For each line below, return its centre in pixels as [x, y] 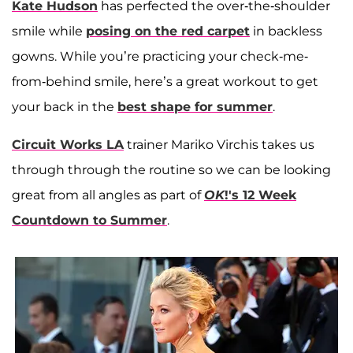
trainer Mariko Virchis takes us [219, 144]
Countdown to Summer [89, 220]
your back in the [65, 106]
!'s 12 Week [260, 195]
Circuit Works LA [68, 144]
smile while [49, 31]
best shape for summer [195, 106]
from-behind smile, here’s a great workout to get [165, 81]
